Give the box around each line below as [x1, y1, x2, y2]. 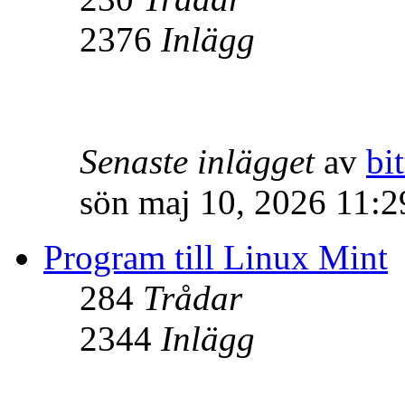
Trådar [143, 278, 242, 318]
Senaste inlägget [80, 142, 315, 182]
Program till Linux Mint [43, 238, 388, 278]
